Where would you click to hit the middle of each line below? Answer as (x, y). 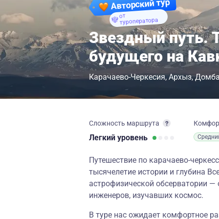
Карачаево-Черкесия (127, 77)
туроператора (139, 21)
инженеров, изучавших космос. (146, 195)
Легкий (103, 138)
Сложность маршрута (124, 123)
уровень (132, 138)
